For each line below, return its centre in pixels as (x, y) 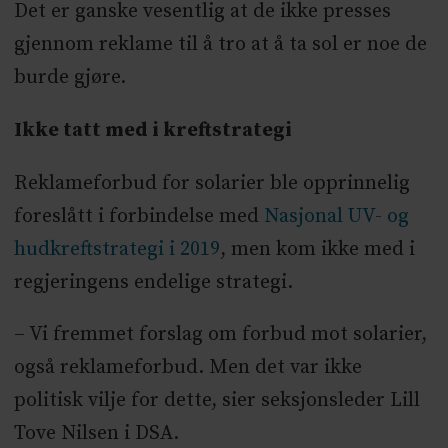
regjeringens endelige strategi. (153, 282)
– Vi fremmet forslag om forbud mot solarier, (220, 335)
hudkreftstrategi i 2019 (116, 249)
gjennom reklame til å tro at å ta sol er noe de (220, 44)
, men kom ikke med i (317, 249)
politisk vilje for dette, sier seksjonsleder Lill (216, 401)
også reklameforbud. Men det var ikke (187, 368)
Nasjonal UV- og (336, 216)
